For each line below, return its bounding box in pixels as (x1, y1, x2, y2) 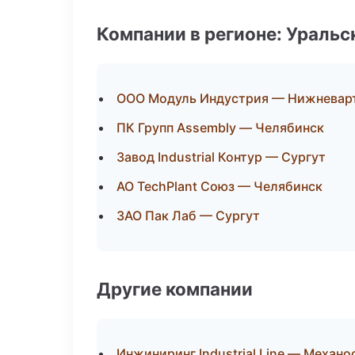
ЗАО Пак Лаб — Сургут (116, 208, 260, 223)
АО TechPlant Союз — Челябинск (116, 178, 323, 194)
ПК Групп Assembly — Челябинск (116, 120, 324, 136)
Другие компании (97, 278, 253, 300)
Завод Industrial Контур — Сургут (116, 149, 326, 165)
